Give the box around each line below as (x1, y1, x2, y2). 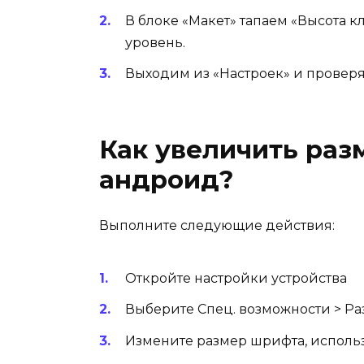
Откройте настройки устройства (125, 271, 347, 287)
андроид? (99, 163, 234, 195)
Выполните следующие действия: (99, 217, 335, 233)
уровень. (125, 34, 185, 50)
